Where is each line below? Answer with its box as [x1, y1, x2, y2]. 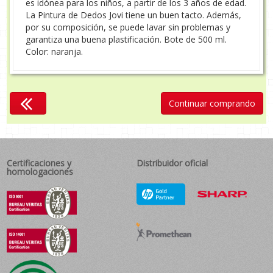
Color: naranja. [26, 45, 83, 57]
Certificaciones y [7, 157, 72, 169]
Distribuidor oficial [136, 157, 208, 169]
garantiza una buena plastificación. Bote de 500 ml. [26, 33, 227, 45]
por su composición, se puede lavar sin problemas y [26, 21, 231, 33]
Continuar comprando [168, 97, 255, 109]
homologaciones [7, 165, 74, 177]
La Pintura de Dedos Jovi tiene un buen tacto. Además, [26, 9, 242, 21]
